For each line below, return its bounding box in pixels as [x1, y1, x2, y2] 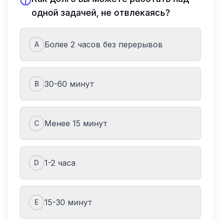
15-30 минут [44, 197, 92, 207]
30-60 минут [44, 79, 94, 89]
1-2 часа [44, 158, 76, 168]
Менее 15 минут [44, 118, 108, 128]
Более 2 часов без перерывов [44, 39, 163, 49]
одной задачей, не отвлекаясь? [32, 7, 170, 18]
